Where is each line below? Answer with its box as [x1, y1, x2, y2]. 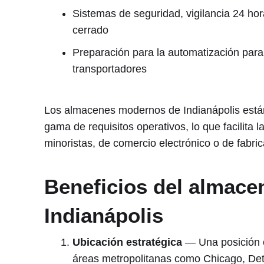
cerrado [72, 24, 108, 36]
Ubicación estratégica [72, 236, 182, 248]
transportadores [72, 62, 147, 75]
